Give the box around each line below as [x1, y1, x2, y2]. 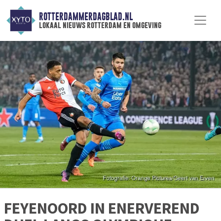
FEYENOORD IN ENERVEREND [4, 198, 200, 219]
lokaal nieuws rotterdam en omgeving [38, 20, 161, 30]
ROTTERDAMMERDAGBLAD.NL [38, 11, 133, 22]
